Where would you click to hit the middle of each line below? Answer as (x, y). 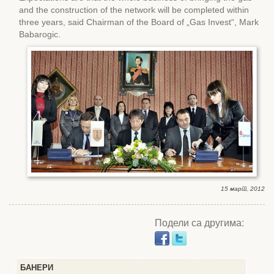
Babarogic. (40, 34)
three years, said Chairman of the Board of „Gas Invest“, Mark (139, 22)
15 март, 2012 (243, 188)
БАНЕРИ (37, 267)
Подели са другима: (199, 222)
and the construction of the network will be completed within (134, 9)
